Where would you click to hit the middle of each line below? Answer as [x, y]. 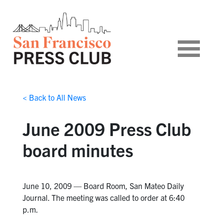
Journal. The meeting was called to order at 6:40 [103, 198]
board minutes [78, 150]
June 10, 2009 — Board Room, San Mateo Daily [103, 186]
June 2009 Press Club [107, 129]
